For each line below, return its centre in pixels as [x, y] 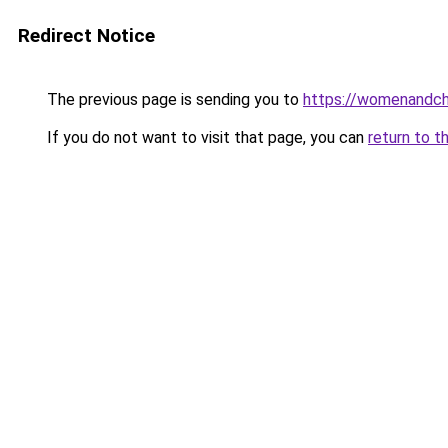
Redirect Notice [86, 35]
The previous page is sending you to [173, 99]
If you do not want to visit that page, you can [205, 137]
